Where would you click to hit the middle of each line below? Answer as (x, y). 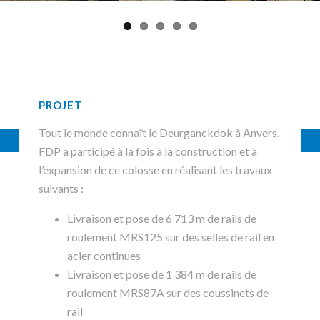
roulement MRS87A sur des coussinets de (168, 292)
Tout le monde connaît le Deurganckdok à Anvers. (159, 132)
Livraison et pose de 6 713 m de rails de (162, 218)
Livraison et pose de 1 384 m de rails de (162, 274)
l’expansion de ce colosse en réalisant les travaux (155, 169)
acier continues (104, 255)
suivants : (61, 188)
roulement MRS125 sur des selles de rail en (171, 236)
